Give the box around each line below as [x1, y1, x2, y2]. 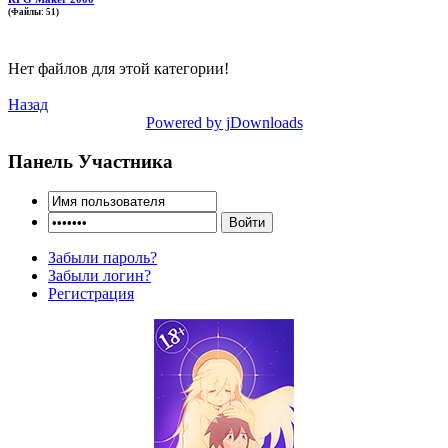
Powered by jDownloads [145, 113, 303, 131]
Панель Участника [8, 150, 173, 172]
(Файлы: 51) [8, 7, 59, 18]
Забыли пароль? [48, 249, 157, 267]
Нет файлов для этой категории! [8, 59, 229, 77]
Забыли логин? [48, 267, 151, 285]
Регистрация [48, 285, 134, 303]
